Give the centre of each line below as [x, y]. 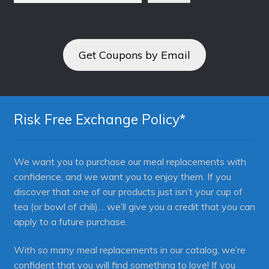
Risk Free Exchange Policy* [99, 119]
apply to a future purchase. [70, 221]
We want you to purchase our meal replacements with [130, 161]
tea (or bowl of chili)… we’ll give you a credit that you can [134, 206]
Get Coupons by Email [134, 55]
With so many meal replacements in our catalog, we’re [129, 250]
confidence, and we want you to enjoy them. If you [122, 176]
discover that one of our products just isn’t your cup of [128, 191]
